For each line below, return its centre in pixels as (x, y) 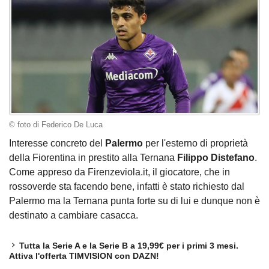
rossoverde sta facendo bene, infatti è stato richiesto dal (127, 187)
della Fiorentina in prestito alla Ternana (93, 158)
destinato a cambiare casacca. (74, 216)
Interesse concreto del (56, 144)
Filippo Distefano (216, 158)
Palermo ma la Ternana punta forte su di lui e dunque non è (134, 201)
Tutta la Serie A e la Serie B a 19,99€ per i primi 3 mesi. (129, 245)
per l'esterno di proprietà (195, 144)
